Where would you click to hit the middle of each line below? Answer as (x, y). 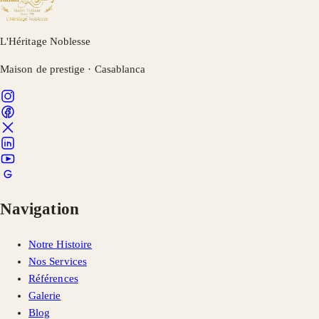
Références (53, 278)
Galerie (45, 295)
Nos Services (58, 261)
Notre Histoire (61, 244)
